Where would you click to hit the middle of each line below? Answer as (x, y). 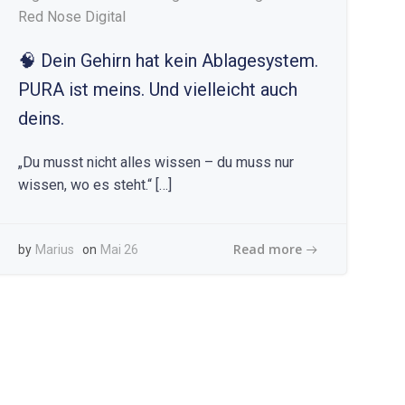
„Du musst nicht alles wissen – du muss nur (156, 162)
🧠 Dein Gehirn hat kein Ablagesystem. (169, 61)
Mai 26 (120, 250)
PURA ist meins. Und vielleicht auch (158, 89)
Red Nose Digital (72, 17)
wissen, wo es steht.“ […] (95, 185)
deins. (42, 118)
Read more (267, 249)
